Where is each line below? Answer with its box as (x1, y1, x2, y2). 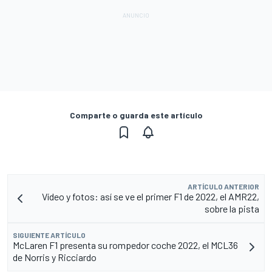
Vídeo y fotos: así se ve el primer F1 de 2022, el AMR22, (42, 190, 259, 202)
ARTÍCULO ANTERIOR (188, 182, 259, 191)
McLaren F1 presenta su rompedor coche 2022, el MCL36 (13, 239, 238, 251)
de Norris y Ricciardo (13, 251, 97, 263)
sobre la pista (205, 202, 259, 214)
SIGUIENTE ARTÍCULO (13, 230, 86, 239)
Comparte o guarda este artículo (69, 109, 203, 120)
